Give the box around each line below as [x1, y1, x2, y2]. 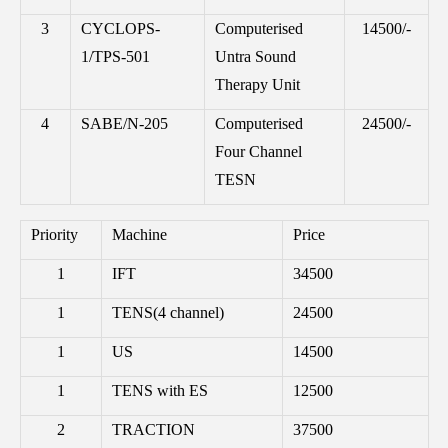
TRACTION [111, 420, 195, 438]
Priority [30, 225, 78, 243]
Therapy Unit [214, 75, 300, 93]
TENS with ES [111, 381, 208, 399]
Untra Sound [214, 47, 296, 65]
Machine [111, 225, 167, 243]
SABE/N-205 [80, 114, 168, 132]
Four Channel [214, 142, 302, 160]
